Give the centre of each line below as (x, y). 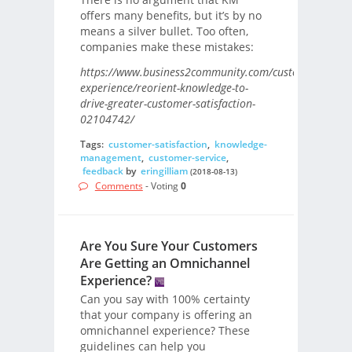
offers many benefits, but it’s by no (170, 15)
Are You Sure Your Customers (169, 246)
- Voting (161, 186)
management (110, 158)
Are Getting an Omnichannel (165, 263)
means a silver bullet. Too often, (164, 31)
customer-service (187, 158)
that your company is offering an (166, 314)
